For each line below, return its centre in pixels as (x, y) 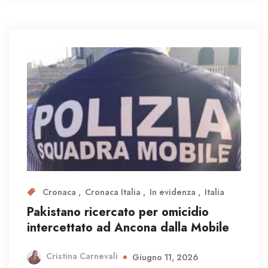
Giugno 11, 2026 (165, 257)
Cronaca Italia (114, 192)
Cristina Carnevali (82, 256)
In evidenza (174, 192)
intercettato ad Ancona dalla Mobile (128, 227)
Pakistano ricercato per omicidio (118, 212)
